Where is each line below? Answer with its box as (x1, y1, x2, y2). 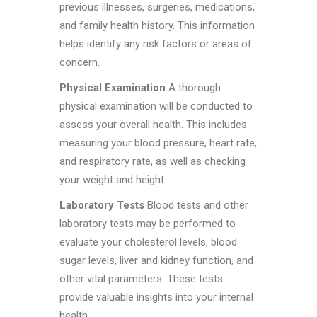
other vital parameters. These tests (59, 272, 223, 286)
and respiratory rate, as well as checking (59, 155, 246, 168)
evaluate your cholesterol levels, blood (59, 236, 237, 249)
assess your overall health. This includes (59, 118, 247, 132)
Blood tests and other (144, 199, 248, 212)
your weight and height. (59, 173, 166, 187)
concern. (59, 56, 100, 69)
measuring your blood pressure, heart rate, (59, 137, 257, 150)
